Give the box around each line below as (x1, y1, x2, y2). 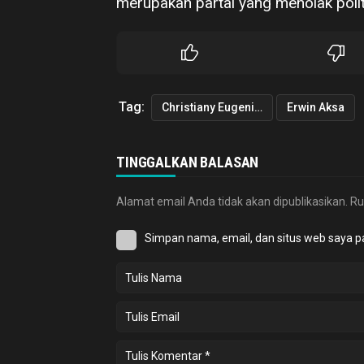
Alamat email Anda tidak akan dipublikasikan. (116, 195, 348, 209)
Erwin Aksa (287, 101, 344, 115)
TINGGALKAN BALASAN (116, 154, 259, 171)
